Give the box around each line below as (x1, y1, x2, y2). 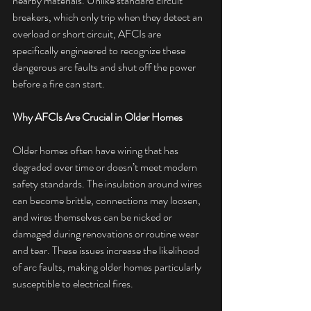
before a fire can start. (12, 76, 105, 92)
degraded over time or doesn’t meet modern (12, 159, 199, 176)
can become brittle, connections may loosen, (12, 192, 203, 209)
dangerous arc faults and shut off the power (12, 59, 198, 76)
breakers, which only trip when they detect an (12, 9, 205, 26)
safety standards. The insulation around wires (12, 176, 204, 192)
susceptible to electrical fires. (12, 276, 133, 292)
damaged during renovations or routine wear (12, 226, 201, 242)
